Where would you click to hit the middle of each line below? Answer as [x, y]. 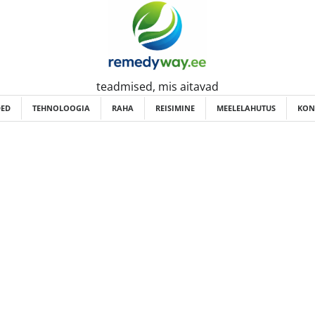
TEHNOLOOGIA [61, 108]
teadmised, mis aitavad [157, 86]
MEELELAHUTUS [246, 108]
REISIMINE [175, 108]
